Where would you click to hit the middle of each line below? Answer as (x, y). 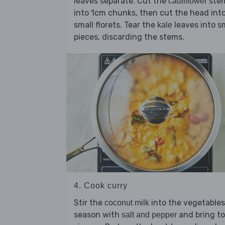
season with (98, 215)
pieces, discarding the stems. (129, 37)
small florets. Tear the (116, 25)
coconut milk (127, 203)
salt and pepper (149, 215)
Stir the (89, 203)
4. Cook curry (101, 186)
